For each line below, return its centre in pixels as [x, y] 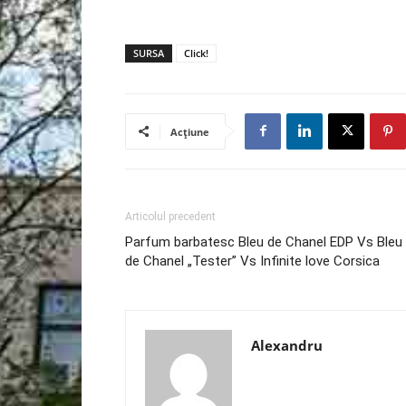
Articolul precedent [170, 216]
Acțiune [190, 131]
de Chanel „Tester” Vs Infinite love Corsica [252, 261]
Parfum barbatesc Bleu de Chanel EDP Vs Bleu [264, 242]
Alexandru [287, 345]
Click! [196, 53]
